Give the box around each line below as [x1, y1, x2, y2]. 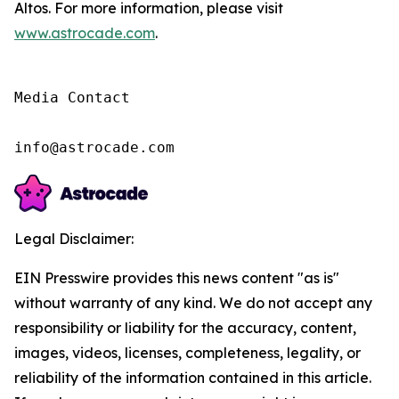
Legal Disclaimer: [14, 230, 134, 248]
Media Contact [14, 89, 130, 106]
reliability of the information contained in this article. [14, 369, 371, 387]
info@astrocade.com [14, 139, 175, 156]
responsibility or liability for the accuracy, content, [14, 319, 356, 337]
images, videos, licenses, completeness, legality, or [14, 344, 361, 362]
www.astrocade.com [14, 24, 155, 42]
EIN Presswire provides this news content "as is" [14, 269, 339, 287]
